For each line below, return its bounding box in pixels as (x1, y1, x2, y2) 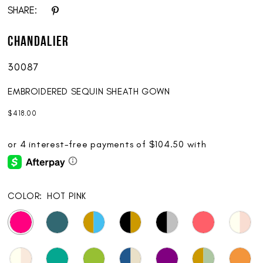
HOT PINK (46, 190, 87, 202)
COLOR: (8, 190, 43, 202)
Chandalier (8, 35, 69, 49)
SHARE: (8, 4, 38, 16)
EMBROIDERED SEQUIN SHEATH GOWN (8, 86, 170, 97)
